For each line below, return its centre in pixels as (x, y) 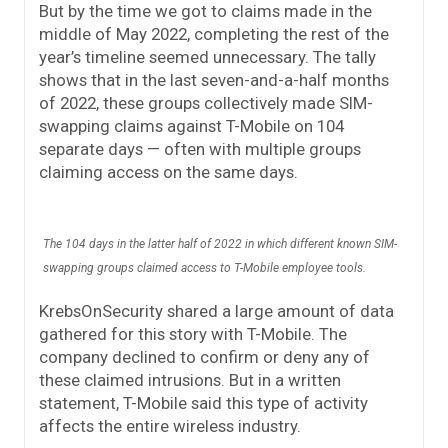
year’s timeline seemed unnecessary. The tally (207, 57)
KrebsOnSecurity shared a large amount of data (216, 311)
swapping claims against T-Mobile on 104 (191, 126)
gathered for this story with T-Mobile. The (193, 334)
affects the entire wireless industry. (170, 426)
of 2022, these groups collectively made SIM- (206, 103)
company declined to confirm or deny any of (204, 357)
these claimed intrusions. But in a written (190, 380)
